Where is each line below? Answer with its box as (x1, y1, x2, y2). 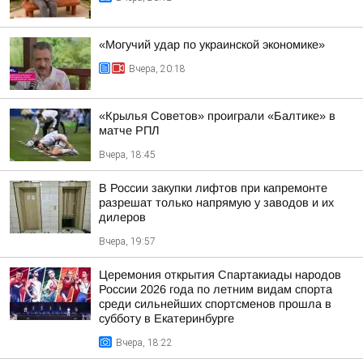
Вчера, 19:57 (99, 236, 156, 247)
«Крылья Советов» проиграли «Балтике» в (99, 109, 335, 122)
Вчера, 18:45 (99, 149, 156, 160)
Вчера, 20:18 (129, 63, 186, 75)
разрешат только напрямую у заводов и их (99, 196, 334, 209)
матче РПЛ (99, 124, 160, 137)
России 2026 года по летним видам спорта (99, 283, 332, 296)
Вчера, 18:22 (116, 337, 173, 348)
